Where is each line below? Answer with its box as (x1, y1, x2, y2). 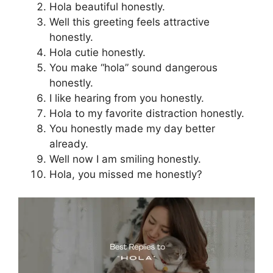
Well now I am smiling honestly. (49, 152, 201, 165)
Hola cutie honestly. (49, 46, 146, 58)
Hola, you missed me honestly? (49, 168, 202, 180)
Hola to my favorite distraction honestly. (49, 107, 244, 119)
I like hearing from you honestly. (49, 91, 204, 104)
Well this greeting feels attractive (49, 15, 210, 28)
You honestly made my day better (49, 122, 215, 135)
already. (49, 137, 88, 150)
